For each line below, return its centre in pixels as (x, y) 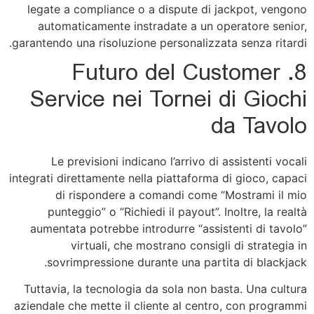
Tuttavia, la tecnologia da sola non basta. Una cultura (165, 289)
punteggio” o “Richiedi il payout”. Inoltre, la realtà (177, 211)
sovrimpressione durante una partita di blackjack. (177, 262)
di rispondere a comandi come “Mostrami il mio (181, 194)
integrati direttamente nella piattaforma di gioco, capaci (158, 178)
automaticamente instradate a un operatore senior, (172, 26)
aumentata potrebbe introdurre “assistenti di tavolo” (169, 228)
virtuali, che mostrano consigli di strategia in (189, 245)
